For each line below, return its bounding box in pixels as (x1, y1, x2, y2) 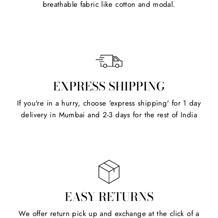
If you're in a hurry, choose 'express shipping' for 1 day (17, 97, 201, 109)
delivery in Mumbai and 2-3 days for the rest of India (21, 109, 197, 120)
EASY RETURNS (64, 187, 154, 206)
